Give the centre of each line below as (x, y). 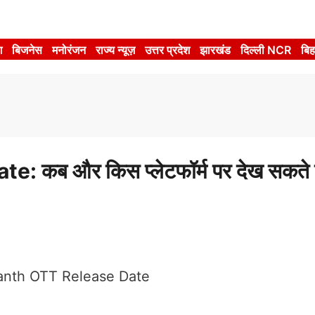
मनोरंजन (69, 50)
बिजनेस (27, 50)
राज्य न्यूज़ (116, 50)
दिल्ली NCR (266, 50)
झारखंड (216, 50)
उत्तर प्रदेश (168, 50)
